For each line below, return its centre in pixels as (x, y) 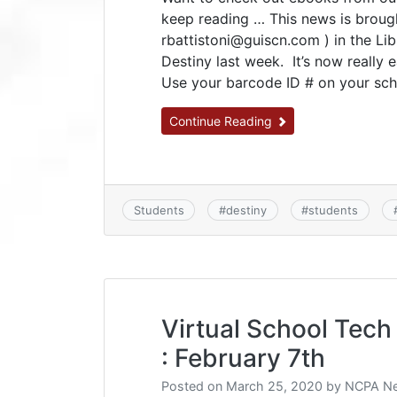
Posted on (194, 386)
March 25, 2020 (274, 386)
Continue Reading (222, 121)
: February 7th (243, 358)
